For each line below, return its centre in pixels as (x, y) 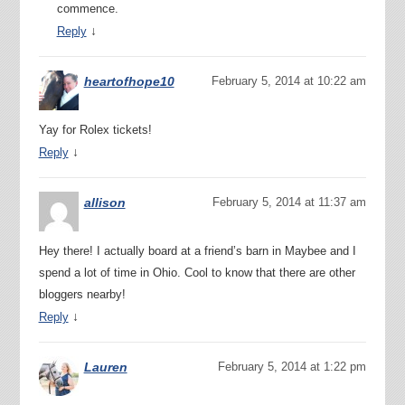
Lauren (105, 367)
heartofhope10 (129, 81)
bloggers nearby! (82, 294)
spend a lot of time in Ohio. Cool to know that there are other (197, 272)
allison (104, 202)
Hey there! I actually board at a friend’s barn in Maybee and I (197, 250)
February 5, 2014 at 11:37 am (290, 202)
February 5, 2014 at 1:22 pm (292, 366)
